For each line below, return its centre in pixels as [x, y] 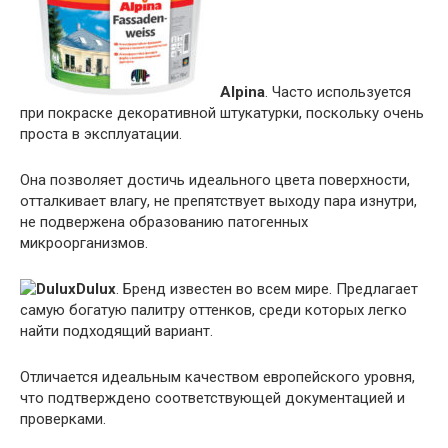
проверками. [63, 418]
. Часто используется [338, 91]
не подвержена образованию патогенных [164, 221]
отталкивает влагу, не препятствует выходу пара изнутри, [218, 200]
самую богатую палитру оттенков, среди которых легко [213, 309]
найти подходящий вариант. [116, 330]
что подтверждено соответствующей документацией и [212, 397]
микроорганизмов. [84, 242]
